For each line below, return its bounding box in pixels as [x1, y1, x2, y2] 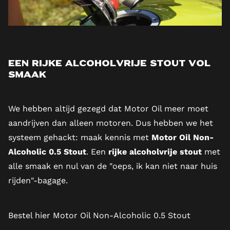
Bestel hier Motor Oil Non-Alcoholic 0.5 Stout [8, 210, 190, 221]
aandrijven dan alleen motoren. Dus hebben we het [8, 118, 213, 128]
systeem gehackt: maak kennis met [8, 132, 151, 143]
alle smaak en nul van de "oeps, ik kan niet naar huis [8, 161, 217, 171]
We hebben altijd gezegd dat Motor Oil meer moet [8, 104, 208, 114]
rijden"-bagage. [8, 176, 68, 186]
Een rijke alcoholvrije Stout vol [8, 60, 210, 69]
